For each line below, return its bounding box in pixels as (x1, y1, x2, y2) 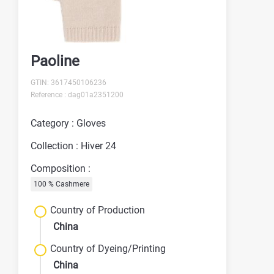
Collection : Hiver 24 (31, 139, 116, 152)
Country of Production (50, 204, 145, 216)
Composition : (31, 162, 91, 174)
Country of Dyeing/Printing (50, 242, 166, 254)
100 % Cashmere (34, 179, 89, 188)
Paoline (31, 52, 80, 70)
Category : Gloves (31, 117, 106, 129)
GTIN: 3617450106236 (31, 78, 106, 87)
